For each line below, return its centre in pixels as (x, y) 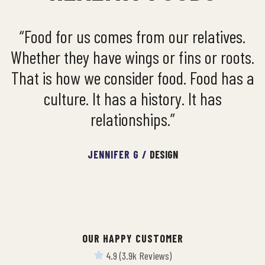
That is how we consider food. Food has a (132, 77)
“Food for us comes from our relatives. (132, 36)
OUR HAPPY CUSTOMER (132, 238)
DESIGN (164, 154)
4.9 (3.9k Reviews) (139, 256)
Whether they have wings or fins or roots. (132, 57)
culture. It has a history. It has (132, 98)
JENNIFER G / (118, 154)
